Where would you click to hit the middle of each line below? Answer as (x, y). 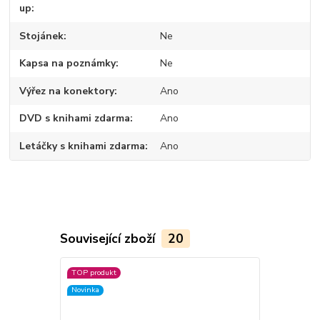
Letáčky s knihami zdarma (82, 146)
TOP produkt (94, 273)
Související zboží (109, 238)
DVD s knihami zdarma (75, 119)
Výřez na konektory (67, 91)
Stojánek (42, 36)
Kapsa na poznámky (68, 64)
